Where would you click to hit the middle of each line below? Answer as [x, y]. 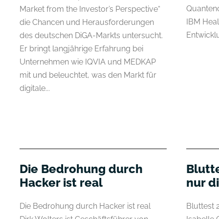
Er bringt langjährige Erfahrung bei [81, 48]
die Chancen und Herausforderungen [87, 22]
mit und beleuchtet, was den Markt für [88, 75]
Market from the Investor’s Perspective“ [90, 9]
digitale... [35, 88]
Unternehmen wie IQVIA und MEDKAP [88, 62]
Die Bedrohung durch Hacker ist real [87, 206]
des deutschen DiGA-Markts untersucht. [91, 35]
